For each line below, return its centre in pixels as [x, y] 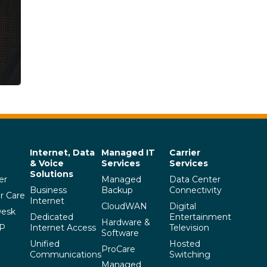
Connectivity [195, 190]
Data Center [195, 180]
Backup [117, 190]
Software [120, 233]
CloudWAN [124, 206]
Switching [190, 254]
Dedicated [52, 217]
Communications [66, 254]
